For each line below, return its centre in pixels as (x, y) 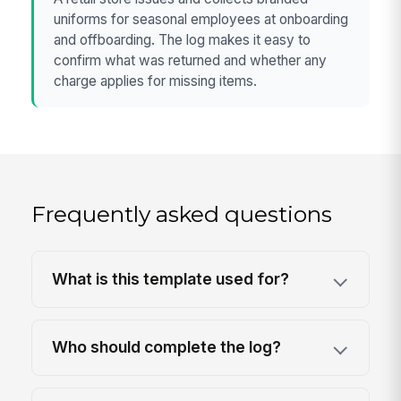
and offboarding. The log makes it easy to (183, 39)
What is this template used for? (171, 279)
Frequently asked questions (182, 214)
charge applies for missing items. (156, 81)
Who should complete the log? (167, 347)
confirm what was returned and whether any (191, 60)
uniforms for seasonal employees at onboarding (201, 19)
